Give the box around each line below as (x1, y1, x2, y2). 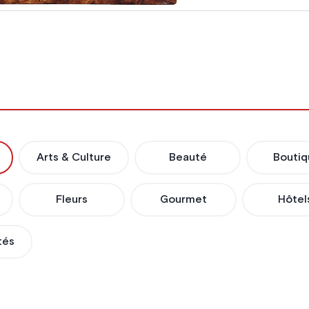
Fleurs (56, 194, 88, 206)
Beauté (168, 152, 207, 163)
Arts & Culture (37, 152, 112, 163)
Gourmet (160, 194, 208, 206)
